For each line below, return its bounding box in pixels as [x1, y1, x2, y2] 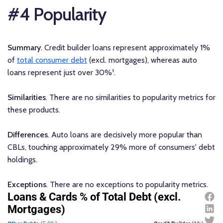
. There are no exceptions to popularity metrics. [46, 180, 208, 190]
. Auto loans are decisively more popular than [48, 130, 202, 140]
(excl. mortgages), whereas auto [87, 55, 197, 65]
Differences [7, 130, 48, 140]
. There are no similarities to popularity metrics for [46, 93, 216, 103]
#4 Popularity [7, 3, 106, 25]
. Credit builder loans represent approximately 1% [41, 43, 210, 53]
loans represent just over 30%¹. [7, 68, 115, 78]
